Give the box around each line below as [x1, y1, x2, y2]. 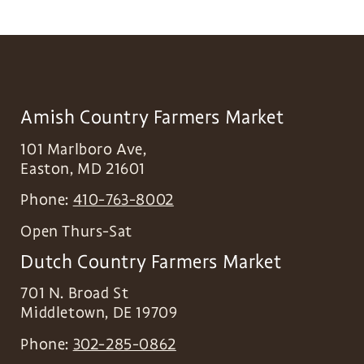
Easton [20, 158, 71, 179]
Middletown [20, 303, 106, 323]
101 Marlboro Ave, [20, 139, 147, 159]
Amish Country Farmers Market [20, 106, 284, 130]
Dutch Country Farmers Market [20, 249, 282, 274]
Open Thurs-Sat [20, 221, 132, 241]
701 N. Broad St [20, 284, 129, 304]
